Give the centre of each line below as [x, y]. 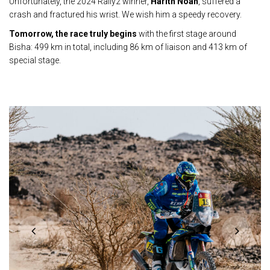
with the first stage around [187, 34]
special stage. [35, 60]
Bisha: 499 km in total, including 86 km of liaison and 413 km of [128, 47]
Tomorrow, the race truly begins [73, 34]
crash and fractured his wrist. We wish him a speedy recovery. [125, 14]
